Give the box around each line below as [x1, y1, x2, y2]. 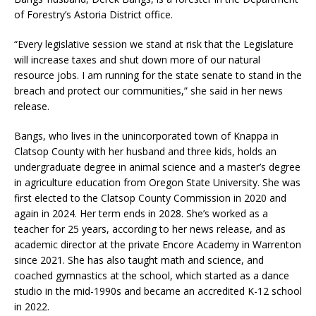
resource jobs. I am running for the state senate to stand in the [14, 68, 302, 82]
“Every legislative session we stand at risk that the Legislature [14, 37, 293, 51]
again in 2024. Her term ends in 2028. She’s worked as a [14, 207, 268, 220]
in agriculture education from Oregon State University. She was [14, 176, 300, 189]
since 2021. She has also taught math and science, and [14, 253, 264, 267]
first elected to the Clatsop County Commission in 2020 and [14, 191, 286, 205]
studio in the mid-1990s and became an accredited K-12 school [14, 284, 302, 298]
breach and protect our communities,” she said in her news [14, 84, 283, 97]
